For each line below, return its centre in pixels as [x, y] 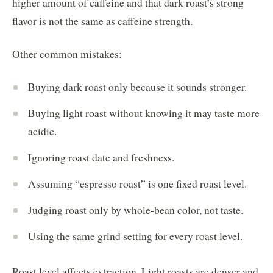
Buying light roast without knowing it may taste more [144, 113]
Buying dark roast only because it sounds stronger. [137, 87]
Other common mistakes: [67, 54]
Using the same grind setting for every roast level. [135, 236]
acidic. [42, 131]
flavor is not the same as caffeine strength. [102, 21]
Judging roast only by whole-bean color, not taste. [136, 210]
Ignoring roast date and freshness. [101, 157]
